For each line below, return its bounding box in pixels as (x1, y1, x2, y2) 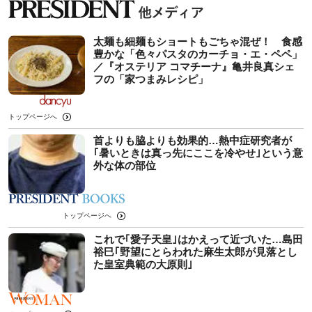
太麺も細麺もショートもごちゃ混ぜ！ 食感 (93, 35, 302, 47)
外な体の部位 (93, 159, 156, 171)
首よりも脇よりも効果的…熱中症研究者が (93, 134, 292, 146)
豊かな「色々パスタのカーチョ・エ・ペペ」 (93, 47, 302, 60)
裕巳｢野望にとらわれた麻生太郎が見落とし (93, 245, 297, 258)
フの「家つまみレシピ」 (93, 72, 208, 85)
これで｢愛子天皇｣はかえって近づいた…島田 (93, 233, 303, 245)
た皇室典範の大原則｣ (93, 258, 193, 270)
